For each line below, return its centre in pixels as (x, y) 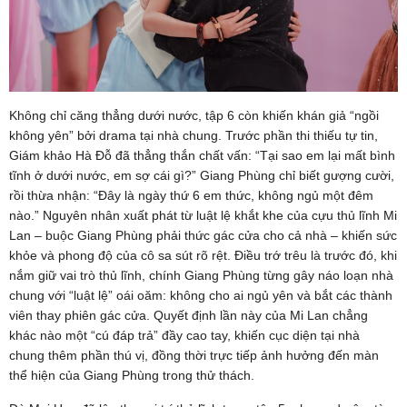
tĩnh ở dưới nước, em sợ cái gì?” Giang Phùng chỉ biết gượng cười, (202, 175)
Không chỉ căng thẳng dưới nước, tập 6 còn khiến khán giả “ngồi (194, 115)
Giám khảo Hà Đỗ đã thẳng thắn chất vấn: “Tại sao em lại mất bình (202, 155)
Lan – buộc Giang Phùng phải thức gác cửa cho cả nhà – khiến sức (203, 235)
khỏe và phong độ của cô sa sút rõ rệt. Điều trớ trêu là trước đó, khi (203, 255)
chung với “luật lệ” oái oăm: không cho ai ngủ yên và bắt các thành (201, 295)
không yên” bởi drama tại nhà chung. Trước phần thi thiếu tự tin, (194, 135)
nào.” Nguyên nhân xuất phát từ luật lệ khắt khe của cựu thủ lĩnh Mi (203, 215)
